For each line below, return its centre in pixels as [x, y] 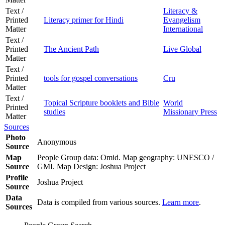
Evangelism [182, 20]
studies [54, 111]
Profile [17, 177]
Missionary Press [190, 111]
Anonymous [58, 142]
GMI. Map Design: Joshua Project [93, 166]
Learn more [181, 202]
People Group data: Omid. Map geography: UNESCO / [126, 157]
